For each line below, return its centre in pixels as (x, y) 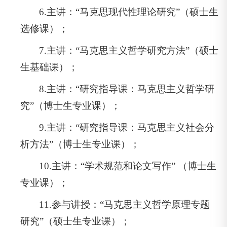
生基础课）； (49, 67)
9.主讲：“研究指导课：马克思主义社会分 (127, 127)
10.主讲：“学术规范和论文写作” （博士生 (128, 166)
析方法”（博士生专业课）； (80, 144)
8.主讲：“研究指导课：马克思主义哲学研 (127, 89)
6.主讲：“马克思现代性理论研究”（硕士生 (129, 12)
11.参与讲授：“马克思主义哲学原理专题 (125, 204)
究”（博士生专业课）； (70, 105)
